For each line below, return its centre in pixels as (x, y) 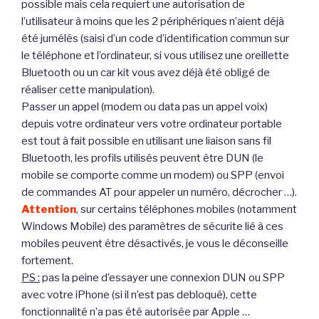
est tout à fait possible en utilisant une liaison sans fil (146, 141)
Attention (49, 210)
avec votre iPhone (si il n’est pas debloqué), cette (139, 295)
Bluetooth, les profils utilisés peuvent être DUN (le (142, 158)
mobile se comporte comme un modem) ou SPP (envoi (153, 176)
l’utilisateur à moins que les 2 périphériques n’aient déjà (153, 22)
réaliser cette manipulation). (88, 90)
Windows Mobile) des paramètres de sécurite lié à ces (152, 227)
